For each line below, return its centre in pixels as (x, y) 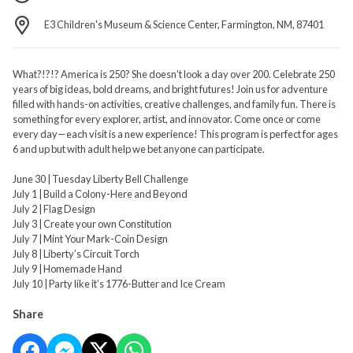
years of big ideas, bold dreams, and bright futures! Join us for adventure (170, 89)
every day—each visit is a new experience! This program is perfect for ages (175, 134)
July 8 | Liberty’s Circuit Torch (76, 253)
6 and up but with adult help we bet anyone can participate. (139, 149)
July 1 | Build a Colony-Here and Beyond (100, 193)
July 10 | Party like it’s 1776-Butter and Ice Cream (119, 283)
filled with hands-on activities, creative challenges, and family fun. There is (174, 104)
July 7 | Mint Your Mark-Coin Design (90, 238)
